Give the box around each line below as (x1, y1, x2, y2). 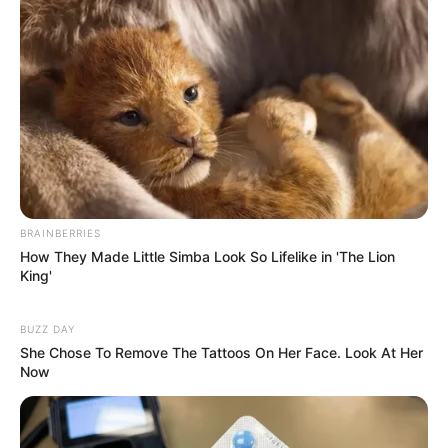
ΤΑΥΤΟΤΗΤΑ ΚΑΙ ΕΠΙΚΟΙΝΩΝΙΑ (62, 385, 268, 403)
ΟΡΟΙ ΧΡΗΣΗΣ (291, 385, 386, 403)
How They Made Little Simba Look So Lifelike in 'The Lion (20, 247, 395, 265)
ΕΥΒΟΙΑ (32, 119, 92, 136)
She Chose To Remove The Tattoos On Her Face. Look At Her (20, 343, 423, 361)
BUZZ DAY (20, 322, 75, 335)
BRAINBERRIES (20, 226, 101, 239)
